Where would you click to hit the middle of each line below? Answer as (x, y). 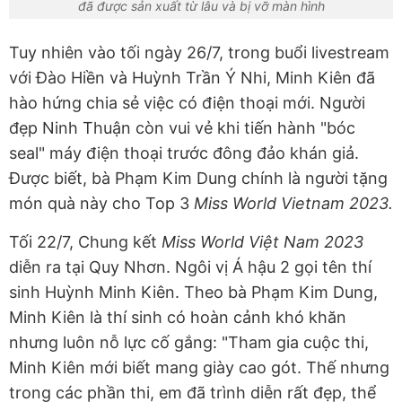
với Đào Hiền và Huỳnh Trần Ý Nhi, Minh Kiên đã (192, 77)
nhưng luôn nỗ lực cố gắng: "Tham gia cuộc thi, (189, 342)
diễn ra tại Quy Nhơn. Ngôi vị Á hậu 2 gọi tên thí (190, 267)
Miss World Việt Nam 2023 (262, 241)
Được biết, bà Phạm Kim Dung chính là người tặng (198, 178)
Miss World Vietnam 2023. (293, 203)
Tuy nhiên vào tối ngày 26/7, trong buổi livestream (199, 52)
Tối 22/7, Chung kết (85, 241)
